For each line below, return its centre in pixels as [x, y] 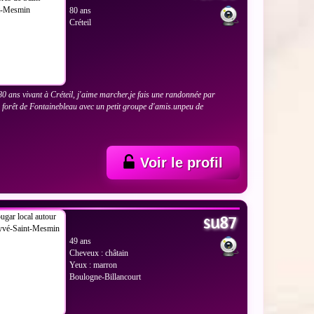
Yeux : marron [94, 265]
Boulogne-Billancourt [105, 277]
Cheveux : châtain [99, 253]
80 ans [81, 11]
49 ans [81, 241]
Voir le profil [181, 163]
